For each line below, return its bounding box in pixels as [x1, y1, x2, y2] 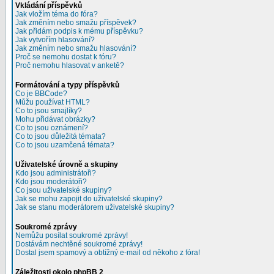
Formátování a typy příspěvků [15, 81, 119, 89]
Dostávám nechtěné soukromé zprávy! [15, 240, 143, 248]
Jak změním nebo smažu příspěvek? [15, 18, 136, 27]
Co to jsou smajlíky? [15, 106, 82, 115]
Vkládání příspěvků [15, 1, 82, 10]
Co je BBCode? [15, 89, 67, 98]
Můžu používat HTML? [15, 98, 90, 106]
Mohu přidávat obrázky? [15, 115, 95, 124]
